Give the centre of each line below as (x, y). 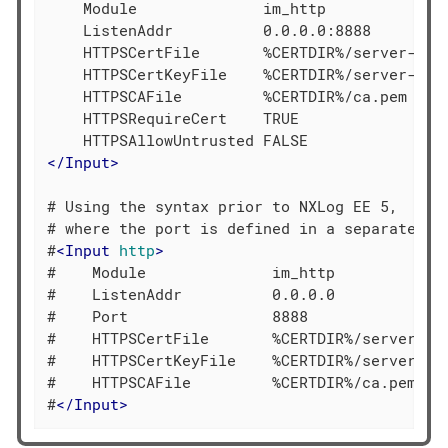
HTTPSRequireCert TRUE (173, 118)
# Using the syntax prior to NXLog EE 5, (223, 206)
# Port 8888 (178, 316)
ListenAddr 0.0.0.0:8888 (209, 30)
